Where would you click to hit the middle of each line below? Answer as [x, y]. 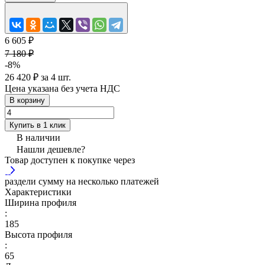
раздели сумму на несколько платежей [82, 181]
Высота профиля [38, 234]
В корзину [27, 100]
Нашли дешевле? [51, 149]
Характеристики [38, 192]
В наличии [38, 137]
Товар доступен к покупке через [70, 160]
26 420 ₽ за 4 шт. [38, 77]
